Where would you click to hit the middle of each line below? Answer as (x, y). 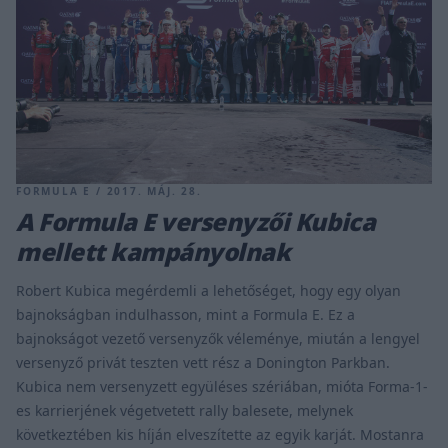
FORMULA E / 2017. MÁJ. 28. (109, 190)
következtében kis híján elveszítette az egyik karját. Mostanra (220, 434)
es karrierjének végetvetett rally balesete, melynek (184, 410)
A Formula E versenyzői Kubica (196, 221)
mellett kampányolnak (153, 251)
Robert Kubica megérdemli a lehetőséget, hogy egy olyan (208, 290)
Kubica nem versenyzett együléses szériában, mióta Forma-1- (222, 386)
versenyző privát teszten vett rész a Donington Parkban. (203, 362)
